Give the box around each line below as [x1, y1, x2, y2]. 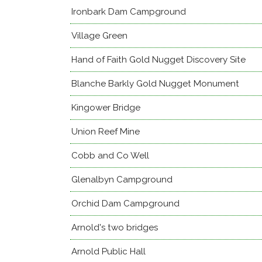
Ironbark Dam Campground [71, 6, 186, 17]
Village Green [71, 30, 127, 41]
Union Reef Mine [71, 126, 140, 137]
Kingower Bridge [71, 102, 140, 113]
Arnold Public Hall [71, 246, 146, 257]
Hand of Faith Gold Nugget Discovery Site [71, 54, 246, 65]
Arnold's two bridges [71, 222, 158, 233]
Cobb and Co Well [71, 150, 149, 161]
